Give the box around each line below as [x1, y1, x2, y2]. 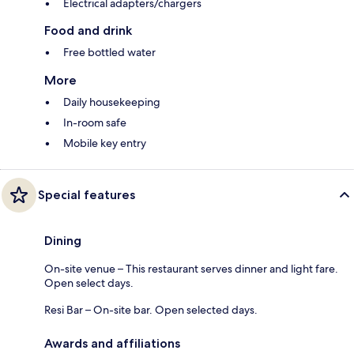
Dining [44, 233, 81, 249]
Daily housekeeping [63, 95, 160, 110]
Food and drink [44, 23, 132, 39]
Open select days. [44, 276, 134, 291]
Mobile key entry [63, 136, 146, 151]
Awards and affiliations [44, 336, 180, 352]
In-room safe [63, 115, 126, 130]
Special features [38, 187, 135, 203]
